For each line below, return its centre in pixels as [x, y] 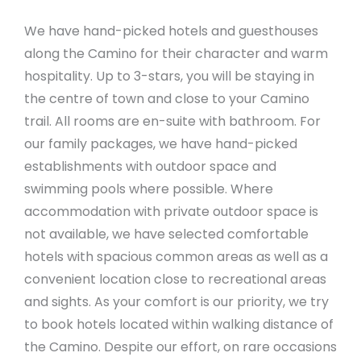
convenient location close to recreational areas [175, 280]
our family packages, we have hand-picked [161, 144]
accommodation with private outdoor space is [171, 212]
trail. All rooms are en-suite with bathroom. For [172, 122]
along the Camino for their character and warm [176, 54]
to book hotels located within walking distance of [179, 325]
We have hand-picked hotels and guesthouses [171, 31]
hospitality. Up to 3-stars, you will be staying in [169, 77]
